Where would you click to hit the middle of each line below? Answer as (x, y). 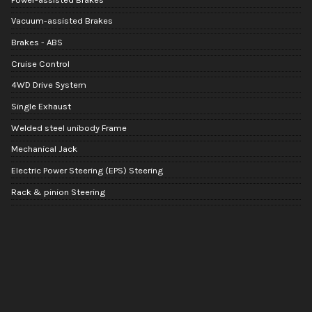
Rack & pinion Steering (58, 192)
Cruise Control (40, 63)
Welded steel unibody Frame (69, 127)
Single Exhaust (41, 106)
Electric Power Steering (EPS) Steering (87, 170)
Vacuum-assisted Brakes (62, 21)
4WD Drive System (49, 85)
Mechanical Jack (44, 149)
